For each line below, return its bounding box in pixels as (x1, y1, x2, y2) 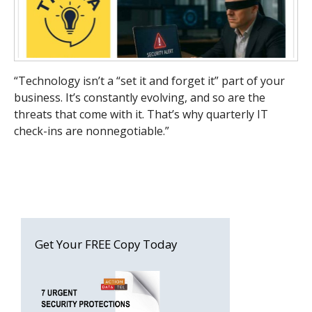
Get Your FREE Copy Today (35, 235, 177, 252)
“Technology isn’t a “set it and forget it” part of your (14, 72, 285, 88)
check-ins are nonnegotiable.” (14, 123, 169, 139)
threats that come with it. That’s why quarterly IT (14, 106, 268, 122)
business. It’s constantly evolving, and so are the (14, 89, 265, 105)
